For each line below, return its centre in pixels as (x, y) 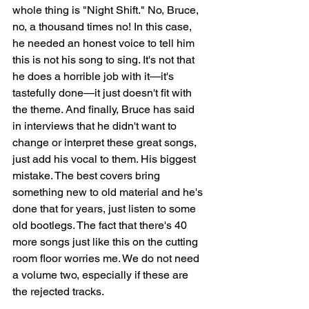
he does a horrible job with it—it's (94, 77)
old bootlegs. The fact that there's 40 (101, 226)
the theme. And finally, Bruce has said (105, 110)
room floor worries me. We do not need (107, 259)
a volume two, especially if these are (102, 275)
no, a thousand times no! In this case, (103, 27)
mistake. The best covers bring (88, 176)
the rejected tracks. (59, 292)
